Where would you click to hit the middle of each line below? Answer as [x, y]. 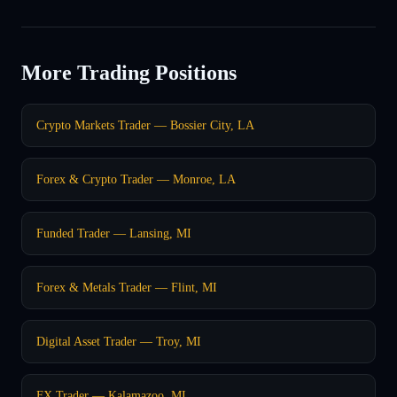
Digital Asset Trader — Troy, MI [119, 341]
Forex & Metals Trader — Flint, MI [127, 287]
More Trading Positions [129, 72]
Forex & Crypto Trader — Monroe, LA [136, 179]
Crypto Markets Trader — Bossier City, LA [145, 125]
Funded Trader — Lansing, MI [114, 233]
